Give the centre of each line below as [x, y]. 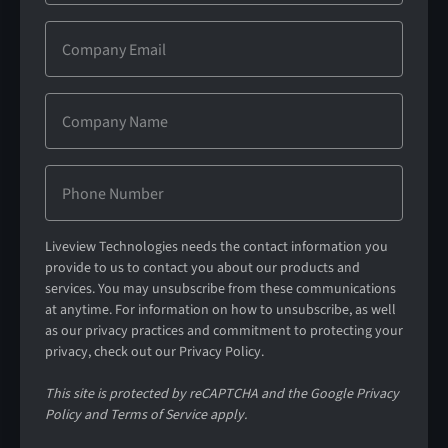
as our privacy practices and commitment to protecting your [223, 331]
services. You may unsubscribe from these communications [220, 289]
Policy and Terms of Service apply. [145, 415]
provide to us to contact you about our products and [202, 268]
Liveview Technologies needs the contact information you [216, 247]
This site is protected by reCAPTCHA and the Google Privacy [221, 394]
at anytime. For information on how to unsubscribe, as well [220, 310]
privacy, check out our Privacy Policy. [154, 352]
